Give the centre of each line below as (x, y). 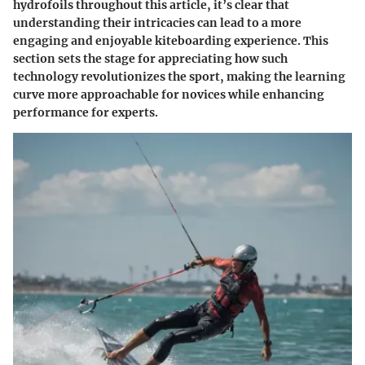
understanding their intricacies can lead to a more (157, 23)
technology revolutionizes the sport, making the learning (179, 77)
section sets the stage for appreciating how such (150, 59)
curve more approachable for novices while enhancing (169, 95)
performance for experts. (86, 113)
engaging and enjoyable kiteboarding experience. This (171, 41)
